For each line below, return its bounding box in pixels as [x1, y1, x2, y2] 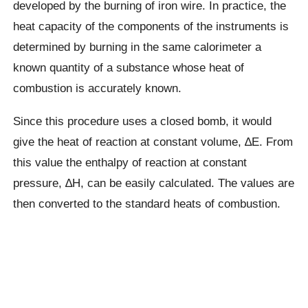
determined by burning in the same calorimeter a [13, 40, 262, 54]
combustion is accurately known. [13, 81, 182, 96]
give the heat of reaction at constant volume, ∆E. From [13, 134, 294, 148]
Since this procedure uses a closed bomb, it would [13, 113, 272, 128]
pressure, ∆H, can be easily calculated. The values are [13, 175, 295, 190]
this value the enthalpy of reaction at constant [13, 155, 247, 169]
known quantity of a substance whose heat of [13, 60, 245, 75]
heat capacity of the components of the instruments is [13, 19, 289, 34]
